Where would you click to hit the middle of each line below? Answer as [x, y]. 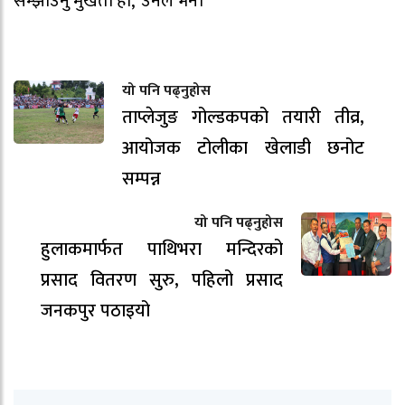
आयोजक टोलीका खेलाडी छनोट [243, 148]
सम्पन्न [141, 179]
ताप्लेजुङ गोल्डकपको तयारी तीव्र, [243, 117]
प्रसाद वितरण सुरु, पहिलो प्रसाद [162, 280]
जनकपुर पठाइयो [95, 311]
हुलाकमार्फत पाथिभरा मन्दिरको [162, 249]
